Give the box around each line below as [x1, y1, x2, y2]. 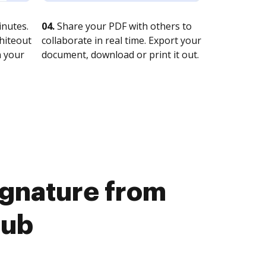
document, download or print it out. [42, 48, 199, 61]
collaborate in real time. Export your [42, 34, 201, 47]
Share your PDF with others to [55, 20, 192, 33]
